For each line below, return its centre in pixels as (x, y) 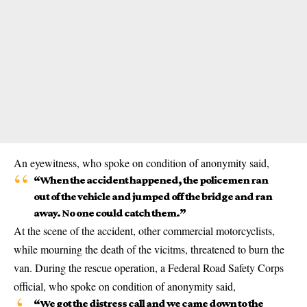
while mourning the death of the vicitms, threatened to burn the (149, 249)
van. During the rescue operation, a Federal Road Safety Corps (149, 268)
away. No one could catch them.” (109, 213)
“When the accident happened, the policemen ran (150, 180)
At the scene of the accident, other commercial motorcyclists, (144, 231)
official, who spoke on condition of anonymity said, (125, 286)
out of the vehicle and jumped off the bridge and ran (152, 196)
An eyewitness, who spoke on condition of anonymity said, (142, 163)
